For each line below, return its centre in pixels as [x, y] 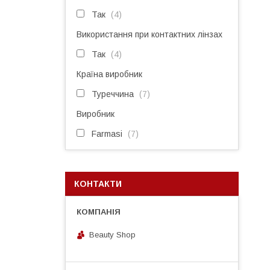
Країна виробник [109, 74]
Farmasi [107, 134]
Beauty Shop [112, 234]
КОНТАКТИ [98, 184]
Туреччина [113, 94]
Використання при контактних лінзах [149, 34]
